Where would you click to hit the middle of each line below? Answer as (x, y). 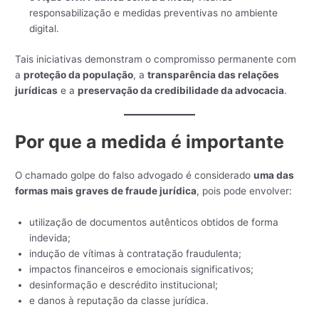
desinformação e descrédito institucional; (124, 284)
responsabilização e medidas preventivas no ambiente (154, 13)
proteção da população (79, 74)
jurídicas (37, 90)
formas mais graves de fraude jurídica (106, 190)
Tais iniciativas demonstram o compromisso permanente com (156, 59)
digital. (45, 29)
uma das (274, 175)
